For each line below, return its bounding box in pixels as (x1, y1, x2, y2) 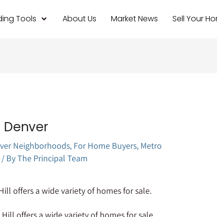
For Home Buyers (74, 139, 137, 151)
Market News (110, 13, 158, 25)
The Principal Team (17, 152, 88, 164)
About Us (62, 13, 96, 25)
